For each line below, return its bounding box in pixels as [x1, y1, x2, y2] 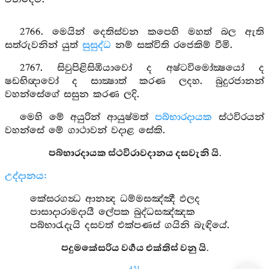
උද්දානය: [5, 171, 47, 182]
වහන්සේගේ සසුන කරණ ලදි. [5, 89, 139, 100]
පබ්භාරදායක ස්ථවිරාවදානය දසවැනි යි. [48, 147, 221, 160]
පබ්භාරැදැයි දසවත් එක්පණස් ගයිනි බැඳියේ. [30, 220, 230, 231]
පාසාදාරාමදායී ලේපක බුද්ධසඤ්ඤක [30, 207, 196, 218]
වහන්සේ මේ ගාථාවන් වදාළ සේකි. [5, 125, 165, 136]
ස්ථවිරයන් [212, 112, 264, 123]
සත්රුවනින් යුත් [5, 40, 82, 51]
